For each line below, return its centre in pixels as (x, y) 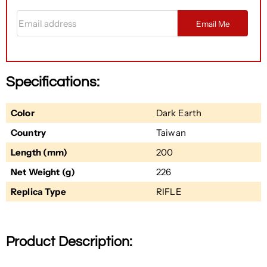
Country (28, 132)
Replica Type (38, 191)
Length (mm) (39, 152)
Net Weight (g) (43, 172)
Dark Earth (179, 113)
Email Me (213, 24)
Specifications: (53, 82)
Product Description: (69, 243)
